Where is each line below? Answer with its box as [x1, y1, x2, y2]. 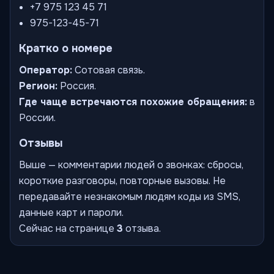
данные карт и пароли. [19, 206, 124, 219]
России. [19, 111, 56, 124]
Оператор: [19, 64, 72, 76]
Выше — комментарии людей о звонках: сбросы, [19, 158, 243, 171]
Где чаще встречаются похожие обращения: [19, 95, 247, 108]
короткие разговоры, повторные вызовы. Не [19, 174, 226, 187]
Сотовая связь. [72, 64, 145, 76]
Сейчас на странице [19, 222, 117, 235]
